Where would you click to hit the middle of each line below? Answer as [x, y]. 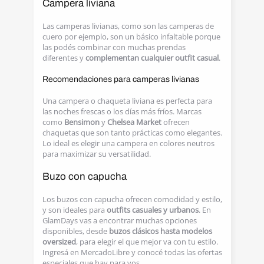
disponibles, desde [75, 231]
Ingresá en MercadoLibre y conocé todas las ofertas [132, 252]
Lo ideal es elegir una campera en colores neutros [128, 143]
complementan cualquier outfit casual [152, 58]
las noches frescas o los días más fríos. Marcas [122, 111]
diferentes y [64, 58]
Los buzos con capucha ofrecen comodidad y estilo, [132, 199]
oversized [59, 242]
